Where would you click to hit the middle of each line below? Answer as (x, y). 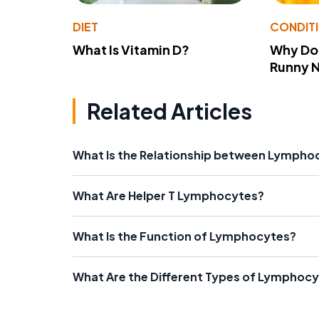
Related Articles (169, 111)
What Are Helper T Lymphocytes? (168, 195)
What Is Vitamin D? (131, 49)
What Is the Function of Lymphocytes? (184, 236)
